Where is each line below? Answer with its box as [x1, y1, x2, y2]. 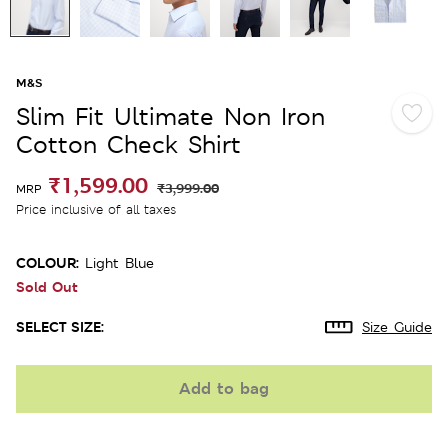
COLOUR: [16, 252, 79, 272]
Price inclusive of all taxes [16, 200, 176, 218]
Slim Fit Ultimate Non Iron [16, 100, 325, 132]
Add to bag [179, 377, 269, 399]
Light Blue [85, 253, 154, 272]
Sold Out [16, 276, 78, 296]
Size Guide [362, 317, 432, 336]
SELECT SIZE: [16, 316, 104, 336]
